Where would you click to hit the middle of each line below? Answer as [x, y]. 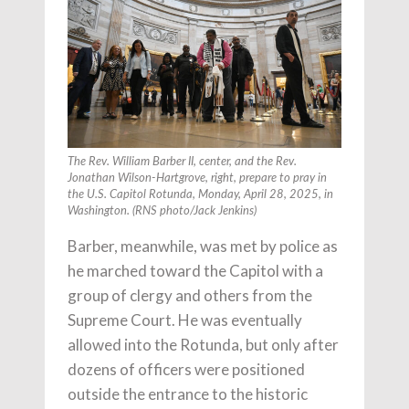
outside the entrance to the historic [188, 393]
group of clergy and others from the [190, 295]
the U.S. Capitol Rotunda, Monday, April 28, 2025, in [200, 194]
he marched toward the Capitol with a [195, 270]
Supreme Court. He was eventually [185, 320]
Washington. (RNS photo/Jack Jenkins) [162, 211]
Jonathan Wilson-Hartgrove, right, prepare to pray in [197, 178]
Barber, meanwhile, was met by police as [203, 246]
